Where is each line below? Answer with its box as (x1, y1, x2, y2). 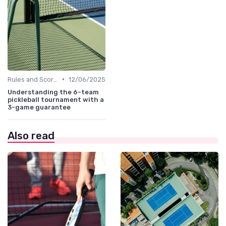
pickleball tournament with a (8, 95, 104, 103)
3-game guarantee (8, 103, 71, 111)
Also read (8, 129, 54, 142)
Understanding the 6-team (8, 88, 99, 96)
